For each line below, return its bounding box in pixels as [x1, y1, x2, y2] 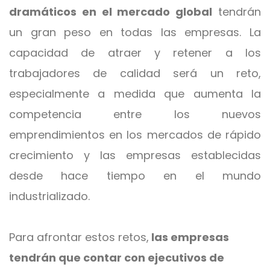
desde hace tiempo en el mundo [9, 168, 261, 183]
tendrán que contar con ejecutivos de [9, 250, 224, 265]
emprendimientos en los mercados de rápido [9, 127, 261, 142]
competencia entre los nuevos [9, 107, 261, 122]
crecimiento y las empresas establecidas [9, 148, 261, 163]
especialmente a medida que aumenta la [9, 86, 261, 101]
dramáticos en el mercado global [9, 4, 213, 19]
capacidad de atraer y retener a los [9, 45, 261, 60]
